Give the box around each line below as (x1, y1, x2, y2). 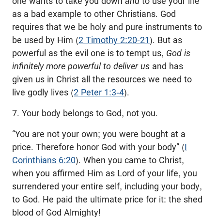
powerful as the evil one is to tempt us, (12, 47, 166, 58)
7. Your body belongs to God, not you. (12, 108, 158, 118)
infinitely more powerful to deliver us (12, 61, 150, 71)
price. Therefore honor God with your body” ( (12, 141, 185, 152)
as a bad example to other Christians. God (12, 8, 176, 19)
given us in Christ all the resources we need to (12, 74, 192, 84)
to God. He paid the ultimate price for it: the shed (12, 194, 202, 204)
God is (166, 47, 190, 58)
